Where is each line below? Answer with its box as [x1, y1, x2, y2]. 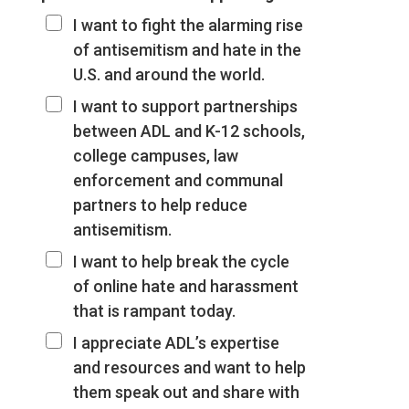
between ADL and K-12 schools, [72, 121, 305, 141]
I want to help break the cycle [72, 251, 289, 271]
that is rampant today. [72, 300, 236, 320]
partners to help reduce [72, 194, 247, 215]
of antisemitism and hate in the [72, 39, 301, 59]
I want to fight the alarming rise [72, 15, 303, 35]
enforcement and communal [72, 170, 283, 190]
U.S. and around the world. [72, 64, 265, 84]
